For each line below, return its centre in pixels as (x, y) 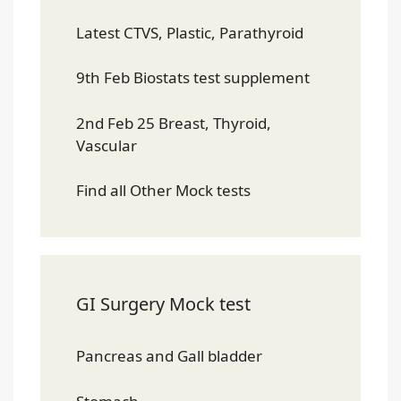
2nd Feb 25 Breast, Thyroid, (174, 123)
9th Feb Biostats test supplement (193, 77)
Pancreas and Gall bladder (171, 356)
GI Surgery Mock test (163, 304)
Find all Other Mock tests (165, 190)
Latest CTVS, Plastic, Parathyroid (190, 32)
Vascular (107, 145)
